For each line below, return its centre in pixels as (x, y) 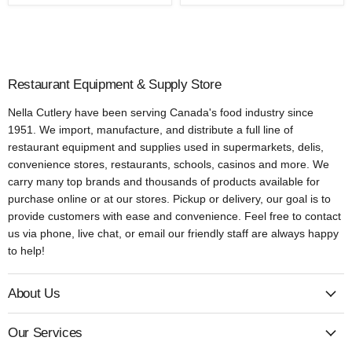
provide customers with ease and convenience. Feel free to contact (174, 216)
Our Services (45, 333)
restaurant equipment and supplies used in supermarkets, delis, (166, 147)
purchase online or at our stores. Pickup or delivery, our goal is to (169, 198)
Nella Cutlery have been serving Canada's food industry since (161, 112)
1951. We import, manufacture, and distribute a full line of (150, 129)
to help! (26, 250)
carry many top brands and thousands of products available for (164, 181)
